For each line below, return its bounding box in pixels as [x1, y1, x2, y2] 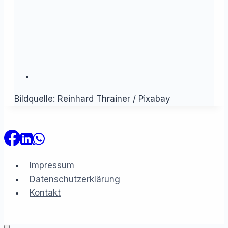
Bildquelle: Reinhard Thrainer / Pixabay [14, 93, 170, 104]
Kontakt [30, 187, 61, 198]
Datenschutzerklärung [30, 174, 121, 184]
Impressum [30, 160, 75, 170]
